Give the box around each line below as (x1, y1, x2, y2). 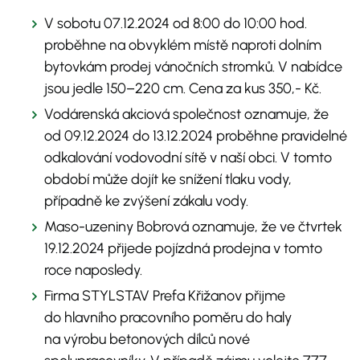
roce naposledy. (44, 261, 142, 280)
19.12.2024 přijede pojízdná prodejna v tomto (44, 239, 322, 258)
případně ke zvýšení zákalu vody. (44, 192, 248, 211)
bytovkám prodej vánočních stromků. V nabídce (44, 58, 342, 76)
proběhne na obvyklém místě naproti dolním (44, 36, 321, 55)
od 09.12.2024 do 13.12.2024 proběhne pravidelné (44, 127, 347, 145)
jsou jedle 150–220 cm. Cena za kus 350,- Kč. (44, 80, 321, 98)
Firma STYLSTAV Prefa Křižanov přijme (44, 287, 285, 305)
